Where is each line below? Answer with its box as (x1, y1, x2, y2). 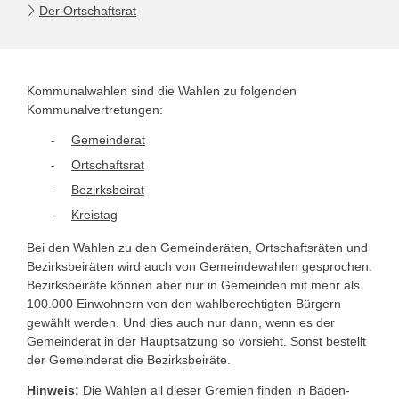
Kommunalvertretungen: (27, 102, 163, 118)
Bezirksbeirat (71, 183, 144, 198)
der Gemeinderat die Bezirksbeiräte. (27, 353, 231, 368)
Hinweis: (27, 382, 79, 397)
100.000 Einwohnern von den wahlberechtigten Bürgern (27, 297, 341, 312)
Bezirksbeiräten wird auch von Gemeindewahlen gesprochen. (27, 259, 372, 274)
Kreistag (71, 208, 118, 223)
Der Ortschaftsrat (38, 4, 136, 19)
